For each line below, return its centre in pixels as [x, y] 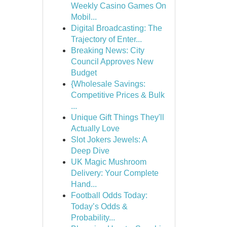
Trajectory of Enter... [106, 39]
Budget [84, 73]
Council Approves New [112, 62]
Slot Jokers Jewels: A [109, 140]
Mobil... [84, 17]
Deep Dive [90, 151]
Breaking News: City [107, 50]
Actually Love [95, 128]
